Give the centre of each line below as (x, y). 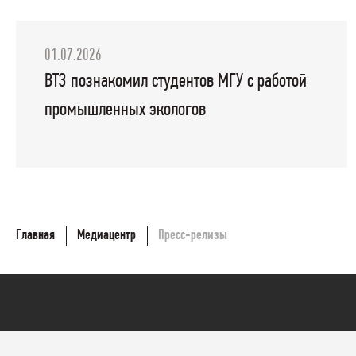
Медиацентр (107, 235)
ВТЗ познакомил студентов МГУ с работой (176, 81)
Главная (35, 235)
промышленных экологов (126, 110)
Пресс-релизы (193, 235)
